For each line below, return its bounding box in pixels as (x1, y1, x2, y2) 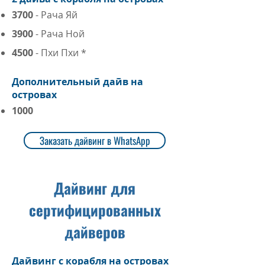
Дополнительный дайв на (12, 75, 143, 88)
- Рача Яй (33, 8, 77, 21)
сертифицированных (28, 199, 161, 221)
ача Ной (47, 27, 85, 40)
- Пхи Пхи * (33, 46, 86, 59)
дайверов (64, 221, 125, 243)
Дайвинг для (54, 177, 135, 199)
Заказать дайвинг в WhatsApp (39, 133, 150, 148)
